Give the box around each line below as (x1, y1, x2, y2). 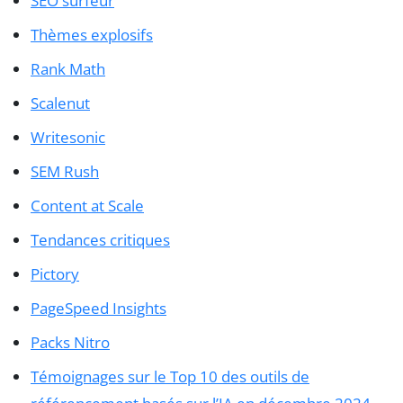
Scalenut (31, 93, 90, 114)
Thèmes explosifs (31, 24, 153, 46)
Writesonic (31, 127, 105, 148)
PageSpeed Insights (31, 298, 166, 319)
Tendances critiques (31, 229, 170, 251)
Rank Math (31, 58, 105, 80)
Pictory (31, 264, 79, 285)
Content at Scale (31, 195, 144, 217)
